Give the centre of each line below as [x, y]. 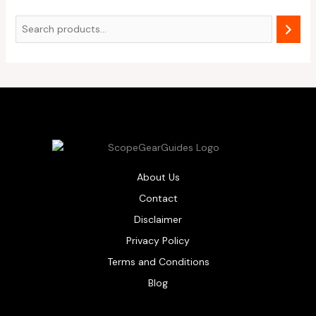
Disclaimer [158, 220]
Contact [158, 199]
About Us [158, 177]
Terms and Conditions [158, 262]
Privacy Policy [158, 241]
